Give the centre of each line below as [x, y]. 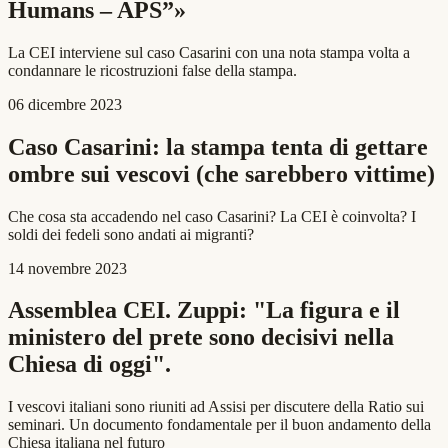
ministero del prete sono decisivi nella [201, 337]
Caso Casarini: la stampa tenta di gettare [218, 146]
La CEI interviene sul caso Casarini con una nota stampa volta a [209, 52]
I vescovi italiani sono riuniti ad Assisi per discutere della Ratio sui [216, 407]
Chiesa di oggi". [89, 364]
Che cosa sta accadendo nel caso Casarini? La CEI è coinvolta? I [212, 216]
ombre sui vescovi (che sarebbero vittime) [221, 173]
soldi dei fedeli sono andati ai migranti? [131, 234]
